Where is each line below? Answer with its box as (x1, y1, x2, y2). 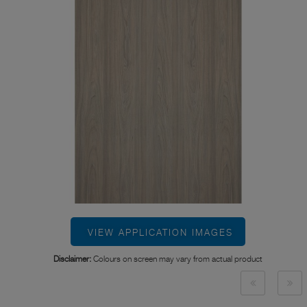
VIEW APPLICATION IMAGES (88, 227, 233, 238)
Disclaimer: (53, 254, 91, 265)
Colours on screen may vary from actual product (91, 254, 262, 265)
